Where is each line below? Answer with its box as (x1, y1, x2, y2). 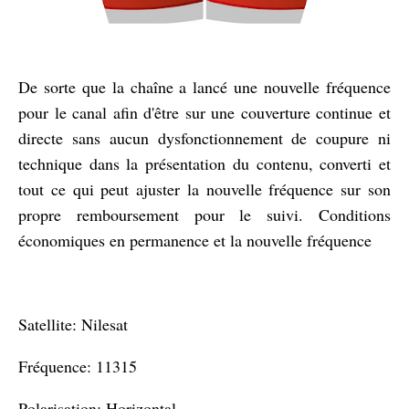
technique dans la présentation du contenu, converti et (18, 152, 391, 174)
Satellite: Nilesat (18, 313, 128, 335)
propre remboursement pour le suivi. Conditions (18, 204, 391, 225)
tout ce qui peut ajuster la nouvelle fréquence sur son (18, 178, 391, 200)
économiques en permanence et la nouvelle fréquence (18, 229, 372, 251)
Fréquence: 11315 (18, 355, 137, 377)
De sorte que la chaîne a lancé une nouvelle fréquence (18, 76, 391, 98)
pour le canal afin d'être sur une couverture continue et (18, 101, 391, 123)
